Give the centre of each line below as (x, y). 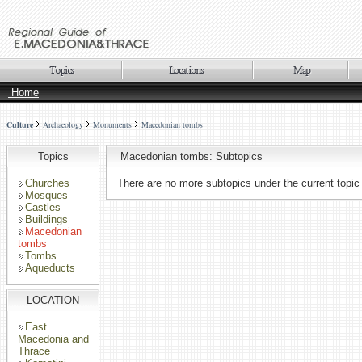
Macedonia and (53, 339)
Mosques (46, 195)
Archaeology (63, 124)
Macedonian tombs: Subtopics (190, 156)
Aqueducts (50, 268)
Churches (47, 183)
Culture (20, 124)
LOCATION (53, 300)
